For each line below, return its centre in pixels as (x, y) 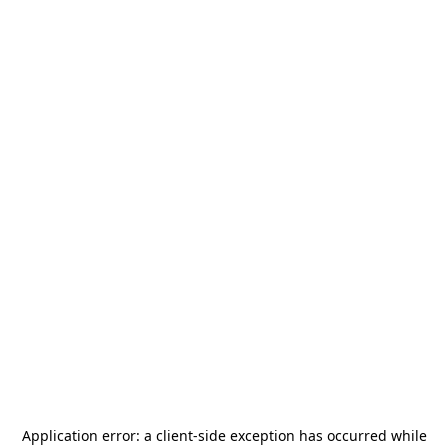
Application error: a (88, 435)
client (174, 435)
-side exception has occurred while (309, 435)
